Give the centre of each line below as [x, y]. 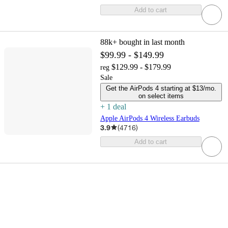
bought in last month [152, 42]
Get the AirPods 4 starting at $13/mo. [161, 88]
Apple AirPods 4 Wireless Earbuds [150, 118]
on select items [161, 96]
